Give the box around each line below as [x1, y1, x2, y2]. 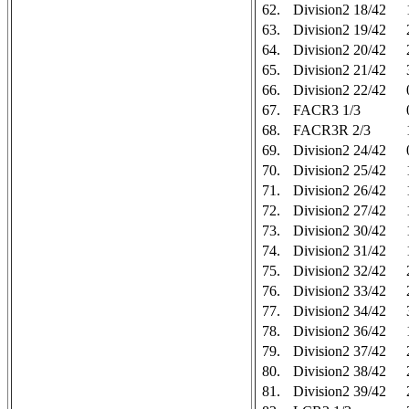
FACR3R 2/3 [293, 122, 371, 138]
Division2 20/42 [293, 42, 386, 58]
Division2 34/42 [293, 303, 386, 319]
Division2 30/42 [293, 223, 386, 238]
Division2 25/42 [293, 163, 386, 178]
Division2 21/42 [293, 62, 386, 78]
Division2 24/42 [293, 142, 386, 158]
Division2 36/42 [293, 323, 386, 339]
